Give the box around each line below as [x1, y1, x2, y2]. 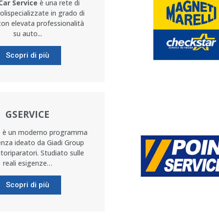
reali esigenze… [2, 158, 52, 168]
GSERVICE [5, 108, 49, 121]
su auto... [13, 29, 42, 38]
